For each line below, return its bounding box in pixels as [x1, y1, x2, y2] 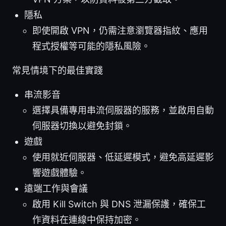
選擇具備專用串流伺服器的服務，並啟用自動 [32, 105, 214, 116]
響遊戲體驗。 [32, 167, 87, 179]
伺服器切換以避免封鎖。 [32, 121, 132, 132]
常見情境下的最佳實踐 [12, 65, 103, 76]
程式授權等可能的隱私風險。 [32, 41, 150, 52]
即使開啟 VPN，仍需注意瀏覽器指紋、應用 [32, 25, 208, 36]
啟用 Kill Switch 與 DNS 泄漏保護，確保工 [32, 199, 206, 210]
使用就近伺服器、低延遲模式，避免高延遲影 [32, 152, 214, 163]
